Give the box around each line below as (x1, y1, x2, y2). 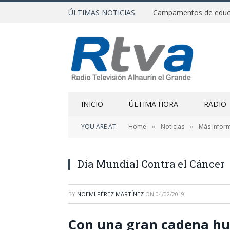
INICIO (81, 99, 103, 109)
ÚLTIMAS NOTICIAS (68, 7, 135, 17)
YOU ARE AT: (81, 122, 118, 131)
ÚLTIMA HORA (129, 99, 178, 109)
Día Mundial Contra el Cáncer (78, 157, 225, 170)
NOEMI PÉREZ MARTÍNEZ (77, 190, 144, 198)
